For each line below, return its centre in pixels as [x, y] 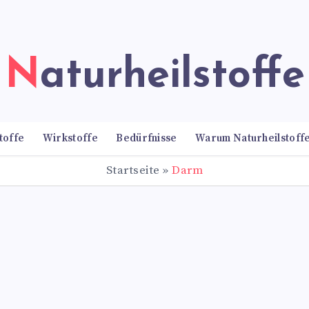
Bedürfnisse [147, 138]
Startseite [133, 170]
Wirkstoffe [70, 138]
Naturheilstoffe [172, 77]
